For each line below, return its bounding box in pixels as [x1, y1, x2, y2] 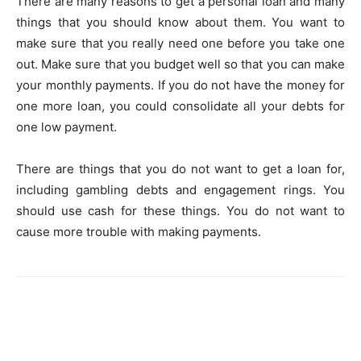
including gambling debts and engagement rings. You [16, 182, 345, 198]
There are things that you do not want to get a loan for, [16, 161, 345, 177]
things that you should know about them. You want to [16, 15, 345, 31]
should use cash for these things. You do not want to [16, 203, 345, 219]
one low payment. [16, 119, 117, 135]
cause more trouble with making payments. [16, 224, 261, 240]
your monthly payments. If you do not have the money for [16, 77, 345, 93]
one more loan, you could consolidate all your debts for [16, 98, 345, 114]
